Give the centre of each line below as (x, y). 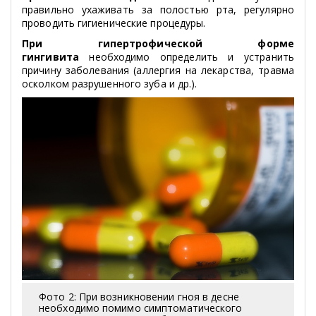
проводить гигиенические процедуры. (114, 23)
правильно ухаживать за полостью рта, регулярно (158, 10)
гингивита (56, 57)
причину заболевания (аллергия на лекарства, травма (158, 71)
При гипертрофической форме (158, 44)
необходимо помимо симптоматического (141, 308)
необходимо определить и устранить (192, 57)
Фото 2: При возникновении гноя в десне (139, 296)
